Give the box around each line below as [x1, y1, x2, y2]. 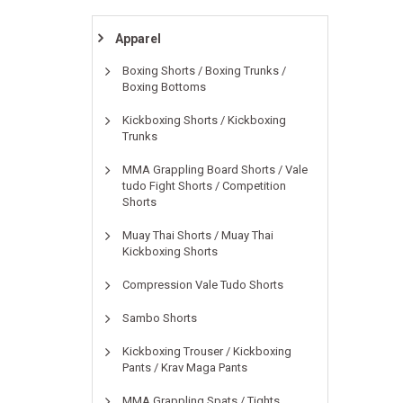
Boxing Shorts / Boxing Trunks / [122, 64, 286, 77]
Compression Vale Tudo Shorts [122, 278, 283, 291]
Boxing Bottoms [122, 80, 206, 94]
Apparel [115, 31, 161, 46]
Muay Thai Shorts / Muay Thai [122, 228, 273, 242]
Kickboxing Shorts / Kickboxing [122, 113, 286, 127]
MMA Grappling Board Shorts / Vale [122, 163, 308, 176]
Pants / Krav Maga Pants [122, 361, 247, 374]
